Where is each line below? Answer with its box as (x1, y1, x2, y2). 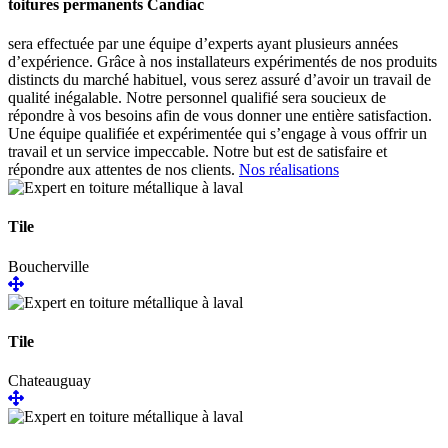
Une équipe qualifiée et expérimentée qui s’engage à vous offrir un (8, 124, 427, 142)
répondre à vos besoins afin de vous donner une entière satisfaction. (8, 106, 432, 124)
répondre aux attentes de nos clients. (8, 160, 235, 178)
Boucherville (8, 257, 89, 275)
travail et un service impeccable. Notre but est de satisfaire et (8, 142, 387, 160)
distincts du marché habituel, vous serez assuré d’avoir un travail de (8, 70, 431, 88)
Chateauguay (8, 372, 91, 390)
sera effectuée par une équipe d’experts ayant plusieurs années (8, 34, 398, 52)
